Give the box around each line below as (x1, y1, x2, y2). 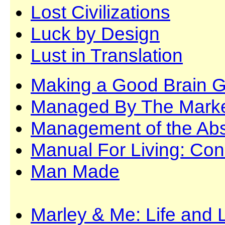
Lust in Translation (31, 45, 183, 66)
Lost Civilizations (31, 2, 170, 23)
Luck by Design (31, 23, 160, 44)
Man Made (31, 161, 120, 182)
